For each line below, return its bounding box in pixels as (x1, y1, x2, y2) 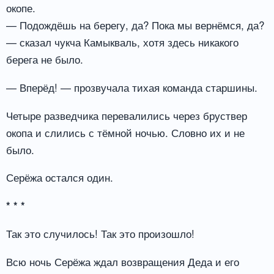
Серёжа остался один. (6, 169, 113, 185)
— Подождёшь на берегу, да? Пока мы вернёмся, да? (6, 17, 264, 32)
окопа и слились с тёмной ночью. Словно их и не (6, 124, 245, 140)
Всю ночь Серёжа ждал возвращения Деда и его (6, 253, 239, 269)
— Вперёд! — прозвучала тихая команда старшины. (6, 79, 257, 95)
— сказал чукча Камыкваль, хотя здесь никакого (6, 34, 239, 50)
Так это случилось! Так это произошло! (6, 226, 194, 242)
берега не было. (6, 51, 83, 67)
